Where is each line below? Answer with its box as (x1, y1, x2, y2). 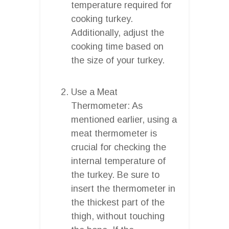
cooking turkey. (71, 13, 133, 24)
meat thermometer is (71, 128, 157, 139)
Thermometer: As (71, 100, 143, 111)
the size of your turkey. (71, 55, 165, 65)
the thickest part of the (71, 197, 165, 208)
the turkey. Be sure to (71, 169, 159, 180)
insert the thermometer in (71, 183, 175, 194)
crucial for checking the (71, 142, 166, 152)
